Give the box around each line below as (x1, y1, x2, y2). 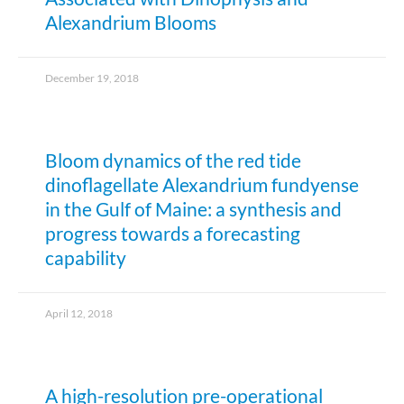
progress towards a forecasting (45, 222, 300, 245)
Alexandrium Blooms (45, 11, 216, 34)
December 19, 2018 (45, 71, 139, 86)
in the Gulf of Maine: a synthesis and (45, 197, 342, 221)
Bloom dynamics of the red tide (45, 149, 301, 172)
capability (45, 246, 126, 270)
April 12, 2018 (45, 307, 113, 321)
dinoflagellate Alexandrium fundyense (45, 173, 359, 197)
